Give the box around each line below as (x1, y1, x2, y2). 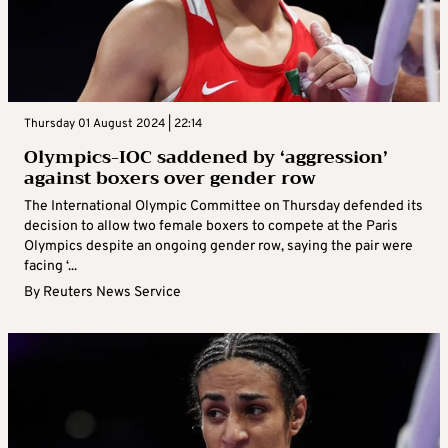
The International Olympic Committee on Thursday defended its (24, 198, 423, 216)
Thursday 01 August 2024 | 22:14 (24, 116, 202, 133)
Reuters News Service (43, 284, 181, 302)
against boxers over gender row (24, 162, 316, 195)
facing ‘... (24, 258, 77, 276)
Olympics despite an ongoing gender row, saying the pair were (24, 238, 413, 256)
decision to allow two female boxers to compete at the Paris (24, 218, 398, 236)
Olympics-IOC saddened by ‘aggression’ (24, 141, 388, 174)
